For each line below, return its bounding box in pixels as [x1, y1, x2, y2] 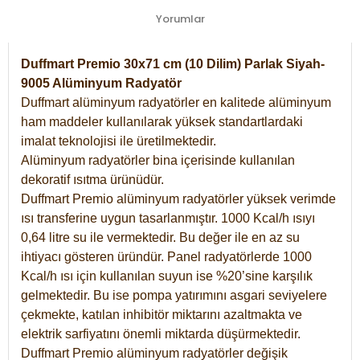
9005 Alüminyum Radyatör [21, 76, 182, 90]
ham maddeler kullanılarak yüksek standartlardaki [21, 114, 303, 129]
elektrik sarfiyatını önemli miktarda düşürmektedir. [21, 326, 301, 341]
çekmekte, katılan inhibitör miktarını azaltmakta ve [21, 307, 302, 321]
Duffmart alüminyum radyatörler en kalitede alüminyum [21, 95, 331, 109]
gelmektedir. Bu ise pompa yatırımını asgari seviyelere [21, 288, 327, 302]
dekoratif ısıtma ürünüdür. [21, 172, 164, 186]
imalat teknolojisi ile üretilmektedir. [21, 133, 216, 148]
